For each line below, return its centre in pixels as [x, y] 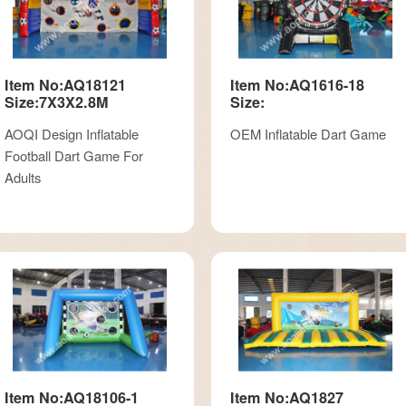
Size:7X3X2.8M [56, 101]
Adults [22, 177]
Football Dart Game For [73, 155]
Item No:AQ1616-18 [297, 84]
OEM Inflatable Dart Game [308, 133]
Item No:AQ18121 [65, 84]
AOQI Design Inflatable [71, 133]
